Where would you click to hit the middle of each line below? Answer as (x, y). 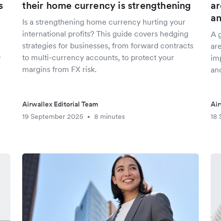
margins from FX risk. (60, 69)
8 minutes (110, 116)
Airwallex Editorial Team (60, 104)
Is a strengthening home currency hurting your (104, 22)
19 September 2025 (53, 116)
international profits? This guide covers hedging (106, 34)
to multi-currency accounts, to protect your (98, 57)
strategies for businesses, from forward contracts (108, 45)
